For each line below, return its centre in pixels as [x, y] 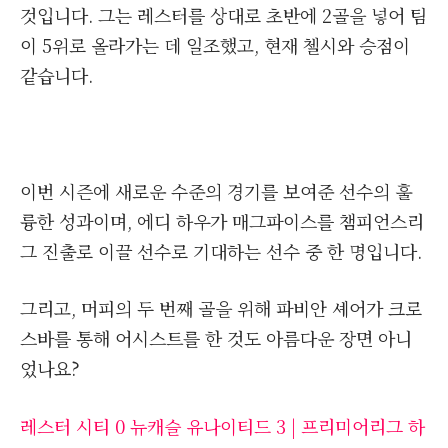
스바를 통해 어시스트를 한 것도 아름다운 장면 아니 [216, 338]
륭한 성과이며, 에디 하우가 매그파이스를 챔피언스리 [222, 220]
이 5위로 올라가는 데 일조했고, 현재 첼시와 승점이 [215, 45]
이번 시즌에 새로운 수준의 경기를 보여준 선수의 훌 [216, 190]
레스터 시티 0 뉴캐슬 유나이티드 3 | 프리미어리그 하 [222, 426]
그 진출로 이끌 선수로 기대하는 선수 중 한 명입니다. [221, 250]
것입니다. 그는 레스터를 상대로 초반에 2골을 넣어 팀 [223, 15]
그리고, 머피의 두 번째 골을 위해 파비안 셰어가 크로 [221, 308]
